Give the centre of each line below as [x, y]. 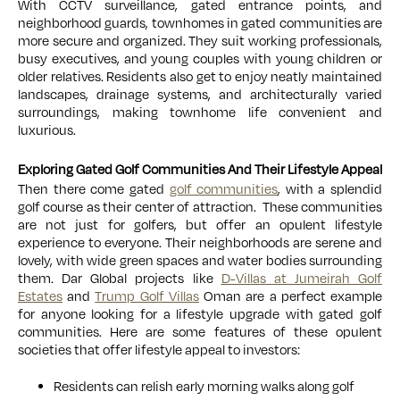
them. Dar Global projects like [120, 279]
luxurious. [47, 131]
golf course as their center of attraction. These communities [200, 208]
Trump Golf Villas [147, 297]
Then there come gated [94, 190]
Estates [40, 297]
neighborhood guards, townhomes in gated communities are [200, 24]
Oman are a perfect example [291, 297]
